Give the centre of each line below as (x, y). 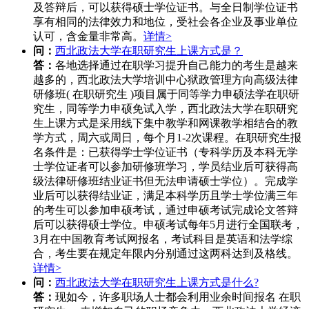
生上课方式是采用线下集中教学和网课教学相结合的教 (166, 123)
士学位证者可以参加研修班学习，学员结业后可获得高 (166, 167)
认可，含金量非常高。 (88, 37)
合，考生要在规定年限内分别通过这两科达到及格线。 (166, 254)
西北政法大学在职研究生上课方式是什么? (157, 283)
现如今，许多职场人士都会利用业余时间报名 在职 (178, 297)
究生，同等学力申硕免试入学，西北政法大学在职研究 (166, 109)
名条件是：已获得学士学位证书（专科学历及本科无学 (166, 152)
